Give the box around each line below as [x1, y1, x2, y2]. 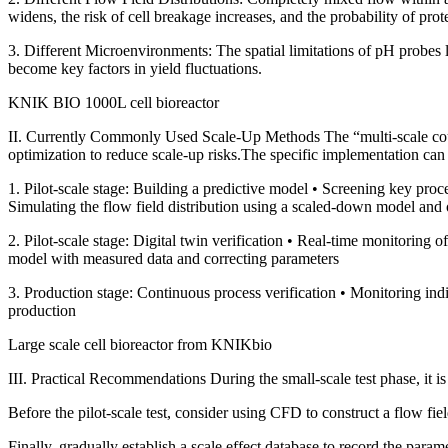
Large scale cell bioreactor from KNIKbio [8, 336, 272, 354]
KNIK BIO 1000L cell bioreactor [8, 94, 219, 112]
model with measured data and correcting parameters [8, 250, 339, 268]
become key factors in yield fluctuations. [8, 60, 262, 78]
